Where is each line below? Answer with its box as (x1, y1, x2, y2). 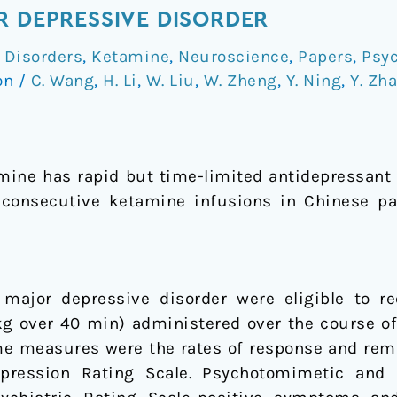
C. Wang (30, 70, 94, 90)
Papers (298, 46, 353, 66)
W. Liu (145, 70, 195, 90)
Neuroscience (178, 46, 289, 66)
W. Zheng (203, 70, 277, 90)
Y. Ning (285, 70, 341, 90)
